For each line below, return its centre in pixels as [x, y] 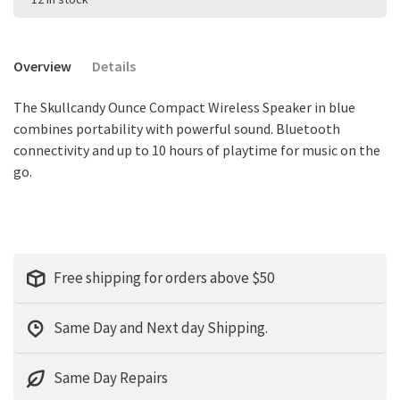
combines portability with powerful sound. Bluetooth [177, 129]
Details [114, 67]
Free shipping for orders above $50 [164, 278]
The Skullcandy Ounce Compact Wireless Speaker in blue [184, 108]
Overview [42, 67]
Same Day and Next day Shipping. [161, 328]
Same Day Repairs [111, 378]
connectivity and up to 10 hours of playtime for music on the [197, 150]
